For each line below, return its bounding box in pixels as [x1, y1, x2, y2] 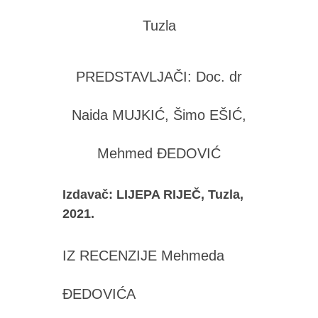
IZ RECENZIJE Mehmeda [62, 248, 224, 263]
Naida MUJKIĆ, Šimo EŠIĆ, [72, 107, 246, 123]
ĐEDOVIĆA [62, 286, 136, 302]
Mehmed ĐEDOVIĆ [97, 146, 221, 161]
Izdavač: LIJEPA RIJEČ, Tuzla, [62, 187, 243, 202]
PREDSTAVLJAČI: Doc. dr [76, 69, 242, 84]
